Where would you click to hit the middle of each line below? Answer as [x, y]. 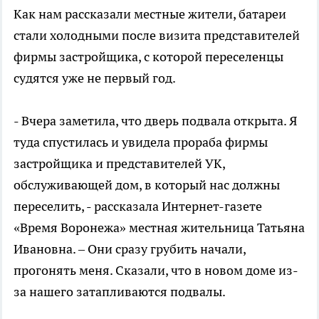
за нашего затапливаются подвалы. [120, 291]
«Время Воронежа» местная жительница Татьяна [159, 227]
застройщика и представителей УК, [119, 163]
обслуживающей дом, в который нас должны [147, 184]
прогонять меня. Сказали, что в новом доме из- [156, 270]
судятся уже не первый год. [95, 78]
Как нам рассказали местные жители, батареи [150, 14]
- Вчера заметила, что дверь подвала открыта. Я [155, 120]
